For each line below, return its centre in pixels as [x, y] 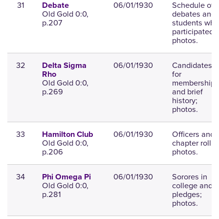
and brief [187, 92]
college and [192, 186]
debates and [194, 14]
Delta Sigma [64, 66]
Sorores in [189, 177]
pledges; [187, 195]
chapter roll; [192, 143]
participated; [194, 32]
